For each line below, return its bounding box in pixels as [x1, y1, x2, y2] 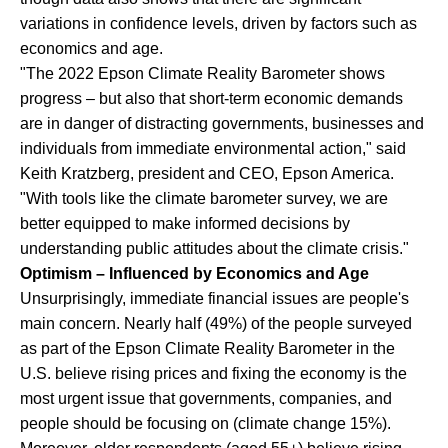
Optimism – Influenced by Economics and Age [19, 264, 373, 282]
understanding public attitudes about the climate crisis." [19, 239, 409, 257]
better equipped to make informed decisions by [19, 214, 350, 232]
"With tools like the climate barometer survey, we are [19, 189, 388, 207]
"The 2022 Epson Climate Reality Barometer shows [19, 64, 385, 82]
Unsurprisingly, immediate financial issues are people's [19, 289, 409, 307]
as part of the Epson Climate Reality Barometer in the [19, 339, 395, 357]
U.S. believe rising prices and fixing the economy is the [19, 364, 407, 382]
